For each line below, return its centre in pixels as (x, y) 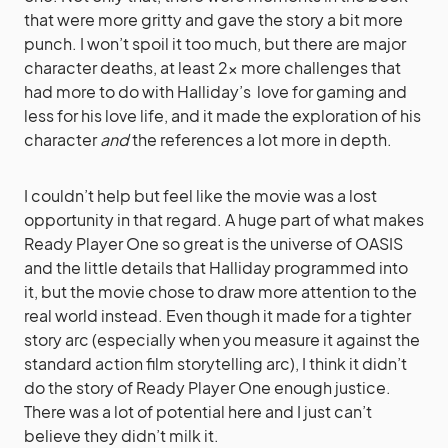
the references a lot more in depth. (260, 139)
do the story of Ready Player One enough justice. (207, 387)
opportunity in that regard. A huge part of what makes (224, 219)
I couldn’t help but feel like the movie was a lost (200, 195)
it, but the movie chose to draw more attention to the (220, 291)
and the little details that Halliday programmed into (216, 267)
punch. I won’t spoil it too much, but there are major (215, 43)
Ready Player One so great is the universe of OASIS (213, 243)
